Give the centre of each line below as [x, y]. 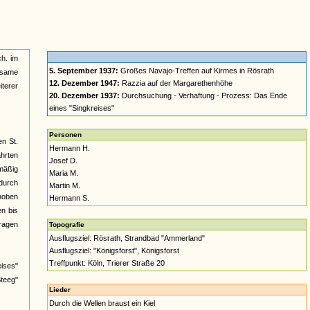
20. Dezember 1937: [84, 95]
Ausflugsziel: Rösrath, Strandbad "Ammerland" [127, 238]
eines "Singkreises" [82, 108]
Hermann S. [69, 198]
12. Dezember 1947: [84, 83]
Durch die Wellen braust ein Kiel [102, 303]
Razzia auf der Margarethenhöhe [176, 83]
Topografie [67, 225]
